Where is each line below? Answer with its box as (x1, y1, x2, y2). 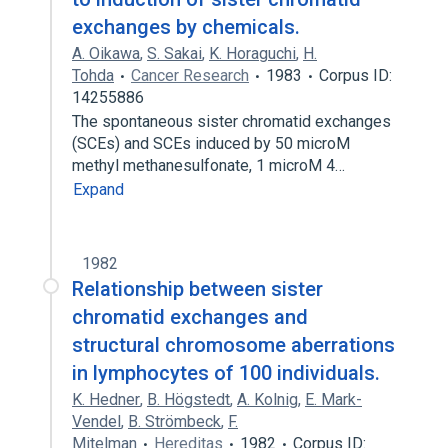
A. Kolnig (237, 390, 298, 409)
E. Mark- (305, 390, 362, 409)
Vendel (72, 412, 121, 431)
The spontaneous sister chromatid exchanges (72, 112, 391, 131)
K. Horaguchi (209, 44, 296, 63)
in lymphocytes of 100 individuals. (72, 361, 380, 385)
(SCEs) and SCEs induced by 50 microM (72, 134, 350, 153)
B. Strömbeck (128, 412, 221, 431)
